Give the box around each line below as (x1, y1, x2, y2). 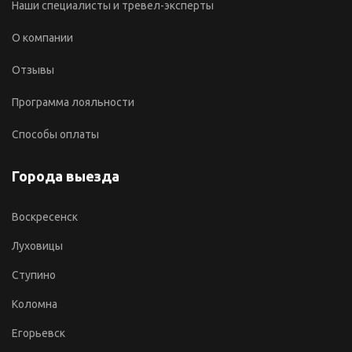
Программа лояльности (12, 95, 134, 108)
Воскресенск (12, 210, 78, 223)
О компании (12, 31, 73, 44)
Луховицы (12, 239, 63, 252)
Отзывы (12, 63, 54, 76)
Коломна (12, 297, 57, 310)
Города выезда (12, 167, 119, 184)
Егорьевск (12, 326, 65, 339)
